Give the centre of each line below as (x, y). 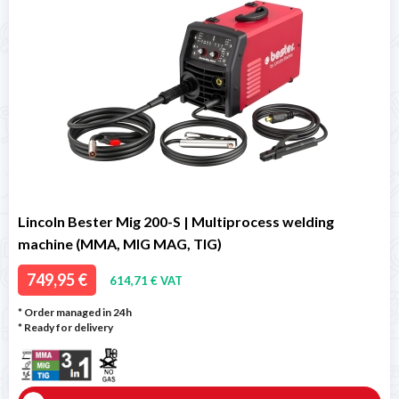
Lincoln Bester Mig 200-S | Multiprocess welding (176, 221)
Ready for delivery (69, 327)
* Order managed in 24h (75, 312)
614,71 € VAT (146, 280)
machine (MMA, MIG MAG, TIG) (120, 244)
